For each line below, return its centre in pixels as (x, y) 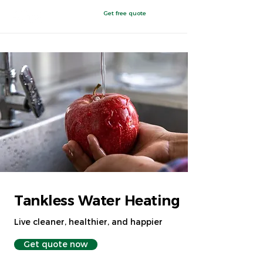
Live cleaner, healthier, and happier (88, 222)
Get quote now (56, 244)
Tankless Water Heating (97, 200)
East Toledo (31, 42)
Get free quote (124, 13)
